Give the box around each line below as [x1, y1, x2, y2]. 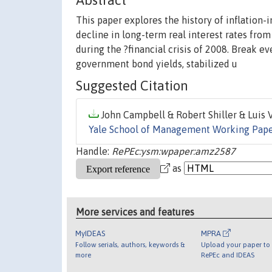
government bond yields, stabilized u [76, 58, 237, 70]
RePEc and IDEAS [200, 250, 254, 259]
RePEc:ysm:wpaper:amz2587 [112, 146, 236, 157]
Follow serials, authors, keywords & [75, 240, 185, 248]
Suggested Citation [76, 78, 188, 94]
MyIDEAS [75, 228, 106, 238]
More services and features [76, 206, 195, 217]
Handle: [76, 146, 112, 157]
